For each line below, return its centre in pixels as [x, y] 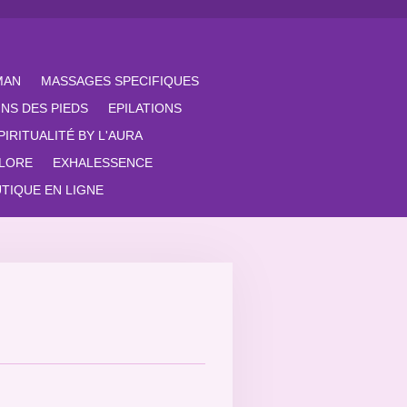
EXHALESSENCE [103, 163]
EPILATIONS [145, 108]
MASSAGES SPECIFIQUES [120, 81]
